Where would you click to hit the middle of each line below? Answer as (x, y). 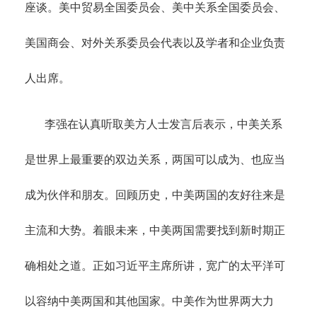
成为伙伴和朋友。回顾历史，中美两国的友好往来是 (155, 195)
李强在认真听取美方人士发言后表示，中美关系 (163, 124)
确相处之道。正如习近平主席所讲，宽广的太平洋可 (155, 265)
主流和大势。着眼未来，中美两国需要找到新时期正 (155, 230)
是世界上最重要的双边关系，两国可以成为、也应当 (155, 159)
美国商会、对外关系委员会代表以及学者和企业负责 (155, 42)
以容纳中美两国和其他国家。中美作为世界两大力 (149, 301)
